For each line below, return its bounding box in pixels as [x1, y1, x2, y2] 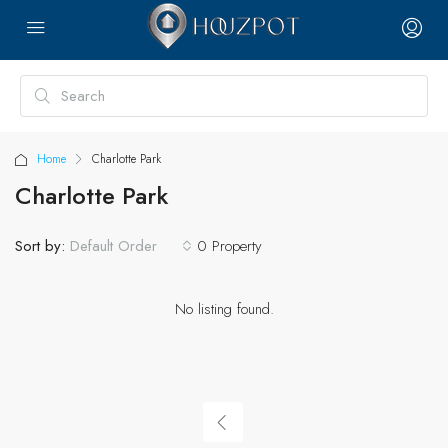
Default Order [70, 235, 157, 257]
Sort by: [15, 234, 65, 257]
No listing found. [174, 298, 274, 320]
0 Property [197, 234, 262, 257]
